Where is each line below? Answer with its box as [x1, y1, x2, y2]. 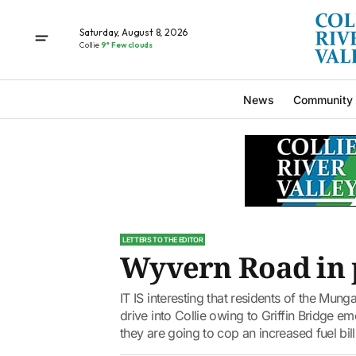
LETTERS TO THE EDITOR [122, 235, 203, 244]
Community [292, 92, 353, 106]
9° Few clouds [100, 39, 153, 50]
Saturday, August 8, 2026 [79, 25, 188, 38]
